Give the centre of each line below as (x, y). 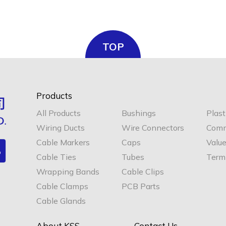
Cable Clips (143, 171)
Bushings (139, 113)
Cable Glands (61, 201)
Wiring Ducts (61, 127)
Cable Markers (63, 142)
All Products (59, 113)
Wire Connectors (153, 127)
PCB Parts (141, 186)
